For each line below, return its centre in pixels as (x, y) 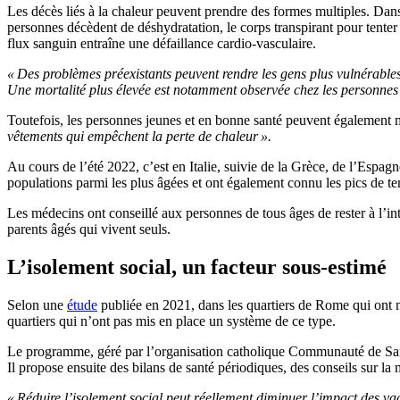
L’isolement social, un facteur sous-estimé (197, 267)
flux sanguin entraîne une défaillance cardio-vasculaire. (162, 44)
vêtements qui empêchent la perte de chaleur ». (139, 137)
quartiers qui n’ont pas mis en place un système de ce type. (171, 321)
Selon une (37, 305)
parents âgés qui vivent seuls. (89, 229)
